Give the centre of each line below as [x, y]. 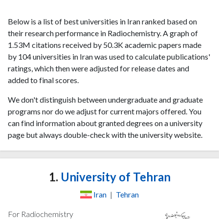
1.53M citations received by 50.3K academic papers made [105, 44]
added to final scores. [43, 80]
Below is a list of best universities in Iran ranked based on [102, 21]
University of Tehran [114, 176]
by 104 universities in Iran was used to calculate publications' [109, 56]
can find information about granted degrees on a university [105, 123]
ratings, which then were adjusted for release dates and [99, 68]
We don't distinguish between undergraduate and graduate [105, 99]
